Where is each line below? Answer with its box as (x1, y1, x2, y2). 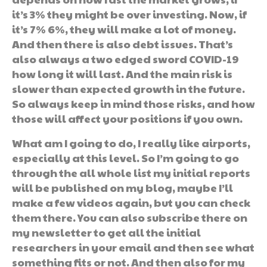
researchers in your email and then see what (12, 239, 254, 254)
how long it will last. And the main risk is (12, 66, 232, 81)
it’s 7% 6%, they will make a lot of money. (12, 21, 236, 36)
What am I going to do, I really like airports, (12, 135, 250, 150)
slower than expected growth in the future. (12, 80, 245, 96)
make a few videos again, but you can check (12, 194, 250, 210)
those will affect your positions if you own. (12, 110, 243, 126)
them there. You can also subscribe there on (12, 209, 247, 225)
